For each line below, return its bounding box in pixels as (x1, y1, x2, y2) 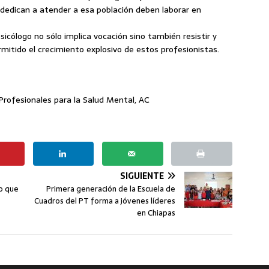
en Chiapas (137, 207, 176, 220)
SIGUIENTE (120, 169, 165, 183)
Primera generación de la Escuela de (46, 183, 176, 196)
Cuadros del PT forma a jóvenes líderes (34, 195, 176, 208)
